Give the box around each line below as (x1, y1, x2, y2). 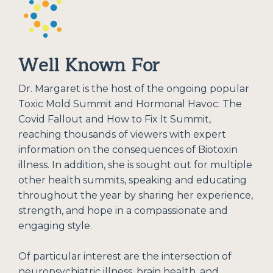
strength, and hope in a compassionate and (18, 205, 228, 217)
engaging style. (18, 220, 92, 232)
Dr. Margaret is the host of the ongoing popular (18, 83, 249, 95)
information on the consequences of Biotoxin (18, 144, 238, 156)
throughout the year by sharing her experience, (18, 190, 253, 202)
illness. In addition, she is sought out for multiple (18, 159, 252, 171)
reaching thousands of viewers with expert (18, 129, 226, 141)
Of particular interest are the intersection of (18, 250, 232, 263)
